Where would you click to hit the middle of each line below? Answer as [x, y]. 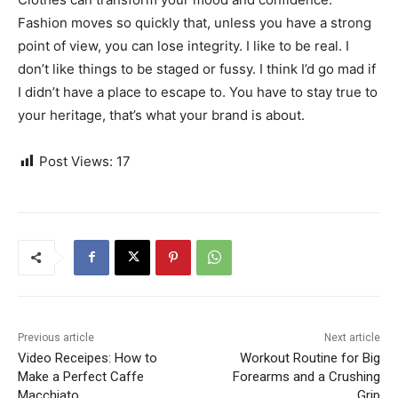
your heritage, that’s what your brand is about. [161, 115]
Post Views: [76, 161]
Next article [352, 337]
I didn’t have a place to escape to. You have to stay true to [198, 92]
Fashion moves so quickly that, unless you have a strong [195, 22]
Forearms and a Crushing [306, 376]
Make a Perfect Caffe [81, 376]
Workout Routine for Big [310, 358]
